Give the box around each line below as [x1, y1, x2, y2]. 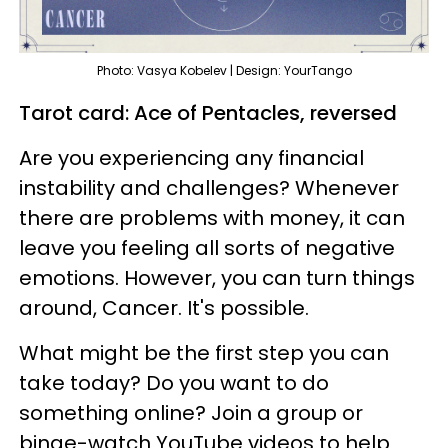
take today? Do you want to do [19, 368, 329, 397]
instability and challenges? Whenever [19, 173, 399, 202]
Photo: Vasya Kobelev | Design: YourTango [96, 61, 352, 79]
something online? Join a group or [19, 398, 363, 427]
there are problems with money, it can [19, 203, 405, 232]
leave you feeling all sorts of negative [19, 233, 395, 262]
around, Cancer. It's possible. [19, 293, 314, 322]
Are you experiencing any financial [19, 143, 364, 172]
